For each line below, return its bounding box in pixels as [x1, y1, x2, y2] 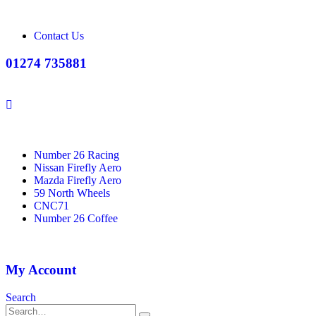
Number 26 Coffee [34, 212, 118, 225]
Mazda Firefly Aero [34, 174, 121, 187]
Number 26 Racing [34, 149, 119, 162]
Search [6, 291, 36, 303]
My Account [6, 262, 76, 278]
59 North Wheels [34, 187, 110, 200]
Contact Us [34, 30, 84, 42]
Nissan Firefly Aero [34, 162, 121, 174]
